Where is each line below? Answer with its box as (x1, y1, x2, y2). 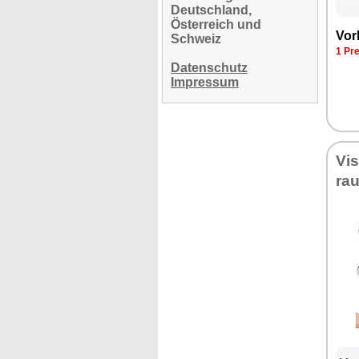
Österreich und (171, 18, 261, 31)
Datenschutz (171, 61, 248, 75)
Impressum (171, 75, 239, 89)
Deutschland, (171, 3, 252, 17)
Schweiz (171, 32, 221, 46)
